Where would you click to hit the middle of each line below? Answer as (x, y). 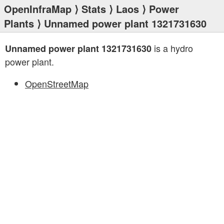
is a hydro (172, 48)
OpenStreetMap (57, 83)
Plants (19, 23)
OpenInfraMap (38, 9)
